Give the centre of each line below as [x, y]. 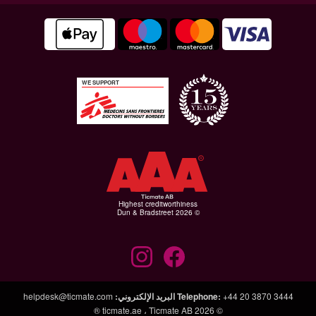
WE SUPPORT [101, 82]
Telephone [197, 296]
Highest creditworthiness [158, 204]
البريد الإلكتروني [146, 296]
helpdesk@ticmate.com [68, 296]
